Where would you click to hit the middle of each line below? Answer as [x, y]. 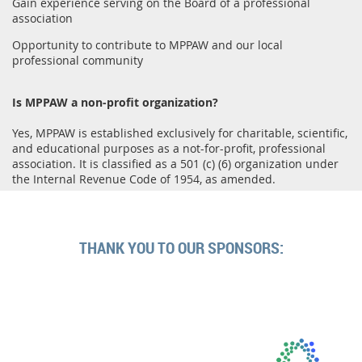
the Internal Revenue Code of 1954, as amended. [144, 179]
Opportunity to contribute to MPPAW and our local [147, 44]
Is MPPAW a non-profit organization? [115, 102]
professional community [78, 60]
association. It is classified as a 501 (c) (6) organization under [175, 163]
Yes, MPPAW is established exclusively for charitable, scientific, [180, 133]
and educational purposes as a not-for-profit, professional [169, 148]
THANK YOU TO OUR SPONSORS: [181, 247]
